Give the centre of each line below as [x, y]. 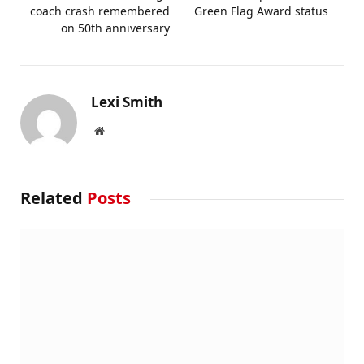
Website [121, 130]
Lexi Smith [127, 102]
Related [54, 197]
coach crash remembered [100, 11]
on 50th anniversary [115, 28]
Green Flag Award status [264, 11]
